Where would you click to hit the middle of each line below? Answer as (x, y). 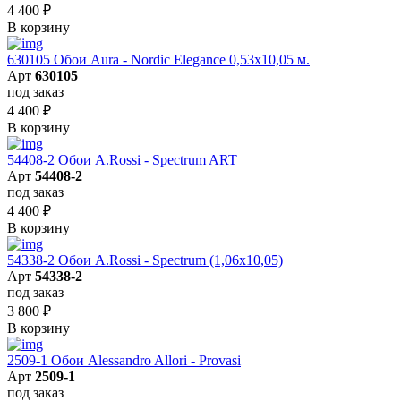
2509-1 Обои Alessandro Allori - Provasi (124, 360)
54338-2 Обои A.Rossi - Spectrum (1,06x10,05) (145, 260)
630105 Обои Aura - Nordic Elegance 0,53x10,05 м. (158, 59)
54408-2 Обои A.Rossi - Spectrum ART (122, 159)
